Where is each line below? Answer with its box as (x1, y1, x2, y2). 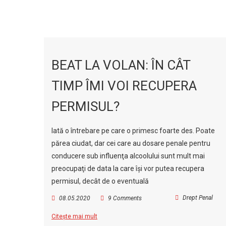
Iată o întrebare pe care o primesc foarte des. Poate (51, 127, 215, 135)
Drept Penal (183, 194, 213, 201)
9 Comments (108, 195, 142, 202)
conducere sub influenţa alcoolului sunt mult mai (51, 152, 205, 160)
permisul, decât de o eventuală (51, 177, 149, 185)
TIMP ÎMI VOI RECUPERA (51, 78, 197, 93)
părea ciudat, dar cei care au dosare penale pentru (51, 139, 210, 147)
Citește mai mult (51, 213, 97, 220)
